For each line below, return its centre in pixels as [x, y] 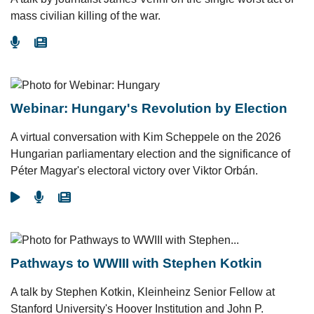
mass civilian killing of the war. [86, 16]
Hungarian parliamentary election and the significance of [150, 154]
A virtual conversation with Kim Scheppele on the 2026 [146, 137]
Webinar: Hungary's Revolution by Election [149, 108]
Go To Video [50, 197]
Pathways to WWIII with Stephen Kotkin [136, 263]
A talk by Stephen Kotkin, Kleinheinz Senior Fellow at [143, 292]
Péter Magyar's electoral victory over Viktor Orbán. [134, 171]
